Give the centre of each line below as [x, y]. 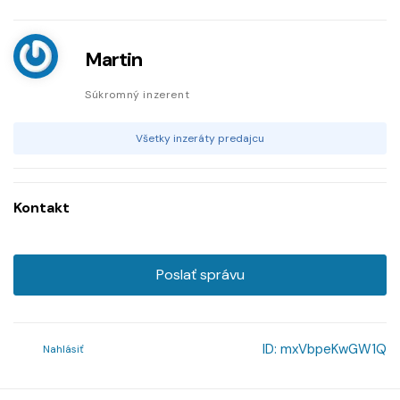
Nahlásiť [63, 350]
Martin [113, 60]
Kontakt [42, 208]
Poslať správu [200, 275]
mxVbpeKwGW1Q [333, 350]
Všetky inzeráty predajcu [200, 139]
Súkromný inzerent [137, 95]
